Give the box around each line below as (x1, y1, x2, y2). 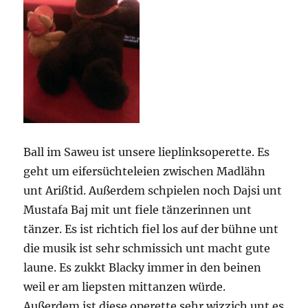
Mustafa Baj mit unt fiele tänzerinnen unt (23, 203, 252, 217)
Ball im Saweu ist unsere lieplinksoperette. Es (23, 145, 270, 159)
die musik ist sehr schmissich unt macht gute (23, 241, 271, 256)
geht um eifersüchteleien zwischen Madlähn (23, 164, 266, 179)
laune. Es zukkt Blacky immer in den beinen (23, 261, 262, 275)
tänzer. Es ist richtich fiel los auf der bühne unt (23, 222, 279, 236)
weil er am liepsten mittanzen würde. (23, 280, 226, 294)
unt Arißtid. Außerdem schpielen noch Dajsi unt (23, 184, 283, 198)
